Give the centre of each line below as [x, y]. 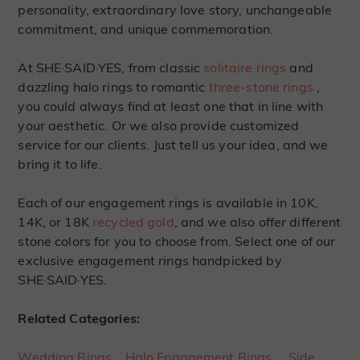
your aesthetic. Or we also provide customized [159, 126]
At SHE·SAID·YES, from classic [111, 68]
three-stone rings [261, 87]
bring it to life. [60, 164]
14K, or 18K [55, 222]
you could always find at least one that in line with [171, 106]
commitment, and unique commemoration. [146, 29]
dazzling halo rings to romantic [113, 87]
